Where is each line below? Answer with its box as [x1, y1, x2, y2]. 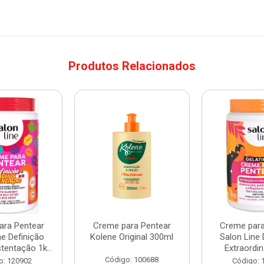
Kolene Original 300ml [90, 232, 174, 242]
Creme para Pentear [93, 220, 171, 231]
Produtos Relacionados [68, 59, 196, 73]
